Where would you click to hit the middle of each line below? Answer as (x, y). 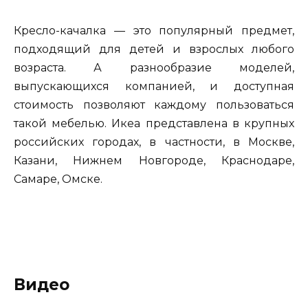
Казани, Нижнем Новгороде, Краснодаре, (154, 160)
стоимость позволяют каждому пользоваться (154, 104)
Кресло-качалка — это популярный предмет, (154, 30)
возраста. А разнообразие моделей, (154, 67)
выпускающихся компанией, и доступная (154, 86)
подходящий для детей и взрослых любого (154, 49)
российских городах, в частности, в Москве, (154, 142)
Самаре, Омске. (58, 179)
